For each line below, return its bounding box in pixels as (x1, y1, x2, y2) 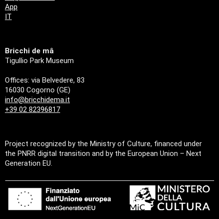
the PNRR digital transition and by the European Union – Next (5, 149, 201, 158)
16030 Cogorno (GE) (5, 86, 70, 95)
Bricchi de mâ (5, 46, 54, 56)
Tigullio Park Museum (5, 56, 74, 66)
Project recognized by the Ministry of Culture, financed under (5, 139, 202, 149)
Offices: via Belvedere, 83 (5, 76, 85, 85)
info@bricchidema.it (5, 95, 70, 105)
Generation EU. (5, 159, 52, 168)
